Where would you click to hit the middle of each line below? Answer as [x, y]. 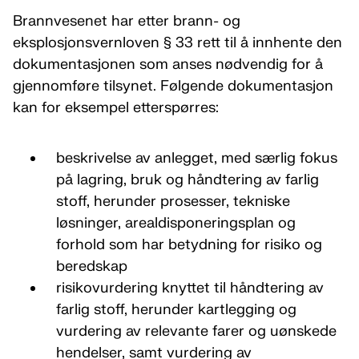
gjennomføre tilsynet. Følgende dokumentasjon [173, 86]
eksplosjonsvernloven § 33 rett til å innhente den [177, 43]
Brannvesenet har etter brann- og [127, 21]
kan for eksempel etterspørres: [118, 108]
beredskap [91, 266]
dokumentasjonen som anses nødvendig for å [168, 65]
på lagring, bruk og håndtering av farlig [187, 180]
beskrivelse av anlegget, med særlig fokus [196, 158]
